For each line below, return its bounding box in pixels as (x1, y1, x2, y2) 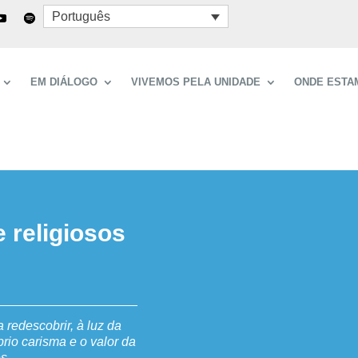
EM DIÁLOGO (30, 76, 98, 89)
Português (51, 10, 110, 24)
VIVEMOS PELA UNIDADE (131, 76, 261, 89)
